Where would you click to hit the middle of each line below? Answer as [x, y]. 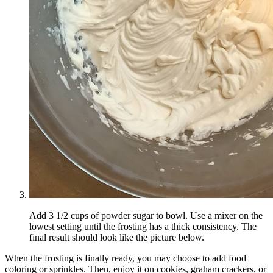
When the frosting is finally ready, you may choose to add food [126, 258]
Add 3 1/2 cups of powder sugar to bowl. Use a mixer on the [146, 215]
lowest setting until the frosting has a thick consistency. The [143, 226]
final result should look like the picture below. [117, 237]
